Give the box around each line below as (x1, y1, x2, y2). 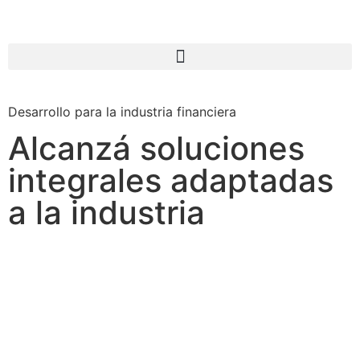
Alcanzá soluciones (8, 129, 305, 169)
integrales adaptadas (8, 161, 333, 201)
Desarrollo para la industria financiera (8, 104, 236, 120)
